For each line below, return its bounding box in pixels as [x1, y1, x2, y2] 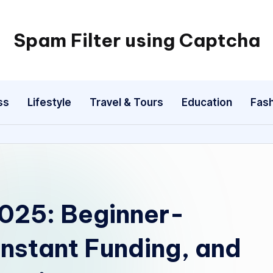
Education [181, 96, 232, 108]
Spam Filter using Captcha [13, 29, 260, 52]
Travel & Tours [89, 96, 163, 108]
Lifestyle [27, 96, 71, 108]
